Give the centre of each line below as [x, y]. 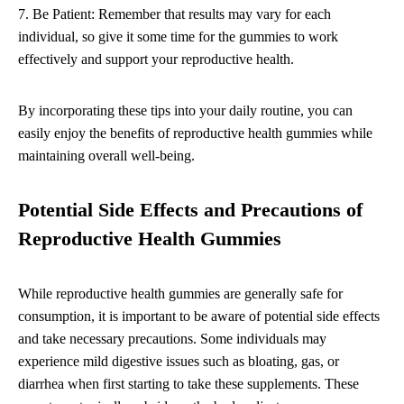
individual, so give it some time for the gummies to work [178, 37]
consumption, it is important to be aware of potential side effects [199, 317]
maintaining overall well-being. [106, 156]
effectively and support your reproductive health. [156, 60]
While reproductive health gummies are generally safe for [180, 294]
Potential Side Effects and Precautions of [190, 211]
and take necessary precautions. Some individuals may [172, 339]
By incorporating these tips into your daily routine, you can [185, 111]
